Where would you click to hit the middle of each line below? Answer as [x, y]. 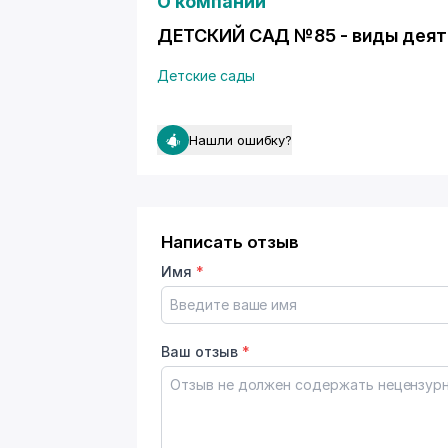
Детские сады [206, 75]
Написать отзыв [230, 242]
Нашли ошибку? [241, 140]
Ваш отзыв [201, 351]
